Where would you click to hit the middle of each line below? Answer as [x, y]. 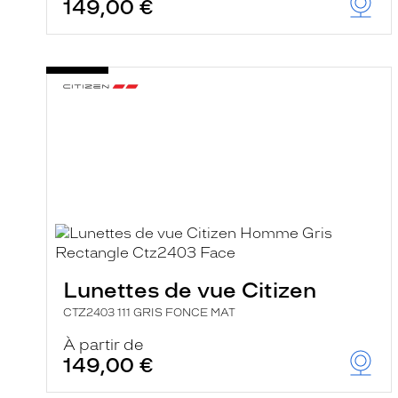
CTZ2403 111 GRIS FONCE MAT [149, 313]
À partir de [103, 345]
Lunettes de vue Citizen [190, 290]
